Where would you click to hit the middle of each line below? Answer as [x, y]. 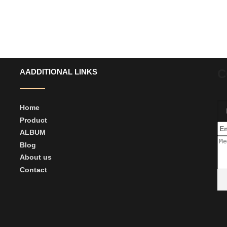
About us [35, 157]
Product [33, 120]
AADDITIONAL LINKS [58, 72]
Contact [33, 169]
